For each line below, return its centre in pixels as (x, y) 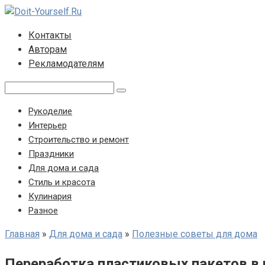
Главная (22, 234)
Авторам (48, 49)
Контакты (50, 35)
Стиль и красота (62, 182)
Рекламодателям (66, 64)
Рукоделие (50, 111)
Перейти (23, 11)
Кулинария (50, 196)
